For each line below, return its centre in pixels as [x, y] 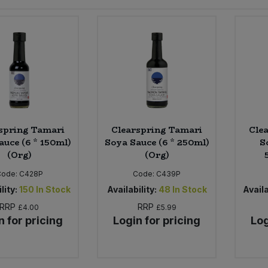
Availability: [132, 189]
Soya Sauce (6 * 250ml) [157, 142]
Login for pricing [157, 220]
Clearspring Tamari [157, 130]
